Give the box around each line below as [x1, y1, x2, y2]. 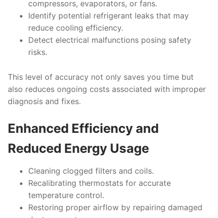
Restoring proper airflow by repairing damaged [28, 202, 202, 213]
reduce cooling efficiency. [28, 22, 123, 33]
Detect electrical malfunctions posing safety [28, 35, 191, 45]
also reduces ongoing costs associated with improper [8, 84, 206, 94]
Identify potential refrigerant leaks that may [28, 10, 189, 20]
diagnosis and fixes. [8, 96, 81, 106]
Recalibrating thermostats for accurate [28, 178, 171, 188]
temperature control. [28, 190, 104, 200]
